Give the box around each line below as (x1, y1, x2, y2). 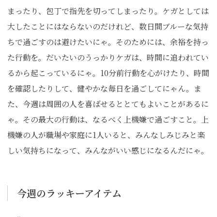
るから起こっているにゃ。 (7, 67, 100, 79)
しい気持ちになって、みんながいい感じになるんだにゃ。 (7, 145, 209, 156)
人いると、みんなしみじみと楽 (96, 129, 205, 141)
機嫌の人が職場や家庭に (7, 129, 93, 141)
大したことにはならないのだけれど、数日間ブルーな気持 (7, 21, 208, 32)
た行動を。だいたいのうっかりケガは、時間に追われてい (7, 52, 209, 63)
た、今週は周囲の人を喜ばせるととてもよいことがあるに (7, 98, 209, 110)
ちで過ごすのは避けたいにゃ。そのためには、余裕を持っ (7, 36, 209, 48)
